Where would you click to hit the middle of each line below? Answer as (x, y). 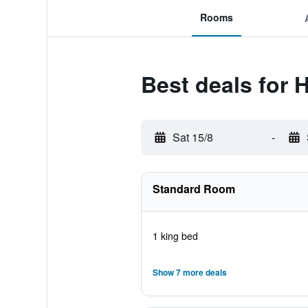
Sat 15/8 (192, 137)
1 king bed (175, 236)
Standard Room (194, 189)
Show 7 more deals (189, 272)
